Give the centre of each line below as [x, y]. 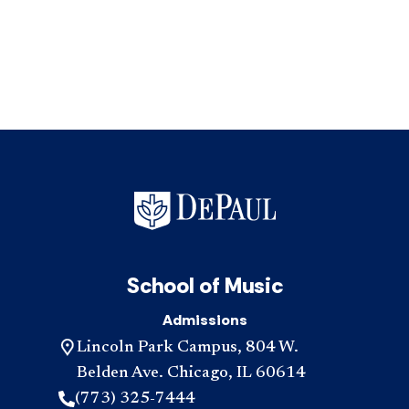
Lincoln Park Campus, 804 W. [188, 347]
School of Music [204, 285]
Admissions [204, 320]
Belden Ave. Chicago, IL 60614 [191, 373]
